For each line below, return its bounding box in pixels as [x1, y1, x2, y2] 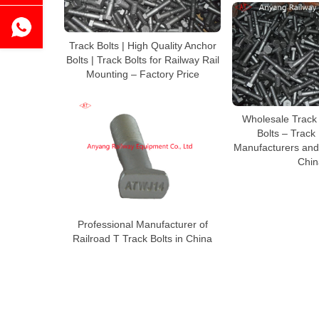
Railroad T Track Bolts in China [73, 233, 212, 245]
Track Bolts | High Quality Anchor [68, 39, 216, 51]
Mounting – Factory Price [85, 68, 199, 80]
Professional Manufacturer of [77, 219, 208, 231]
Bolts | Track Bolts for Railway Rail [66, 53, 219, 66]
